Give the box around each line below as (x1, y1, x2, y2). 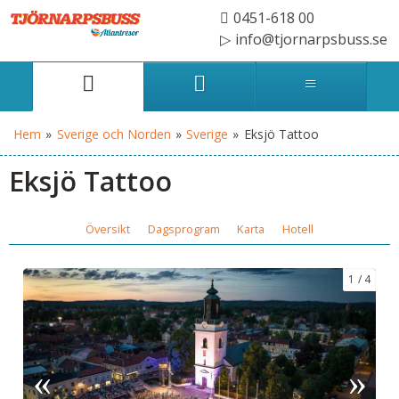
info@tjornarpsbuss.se (235, 29, 388, 49)
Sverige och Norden (56, 126, 171, 143)
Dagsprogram (147, 221, 220, 238)
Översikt (85, 221, 131, 238)
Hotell (281, 221, 313, 238)
